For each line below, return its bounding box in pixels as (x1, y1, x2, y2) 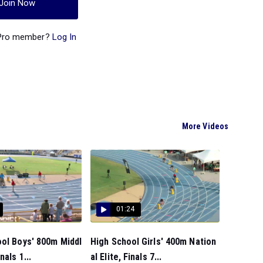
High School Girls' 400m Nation (90, 235, 217, 247)
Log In (52, 31, 77, 42)
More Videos (182, 121, 228, 131)
